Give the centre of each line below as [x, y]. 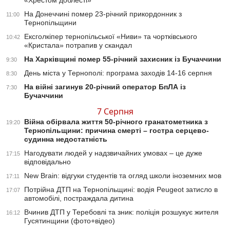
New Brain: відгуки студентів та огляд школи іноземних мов [123, 176]
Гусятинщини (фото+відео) [70, 221]
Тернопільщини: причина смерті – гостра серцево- [117, 131]
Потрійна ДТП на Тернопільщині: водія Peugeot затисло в [121, 190]
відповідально [47, 162]
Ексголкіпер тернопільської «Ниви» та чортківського [111, 37]
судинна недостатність [66, 139]
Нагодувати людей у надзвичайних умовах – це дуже [113, 153]
